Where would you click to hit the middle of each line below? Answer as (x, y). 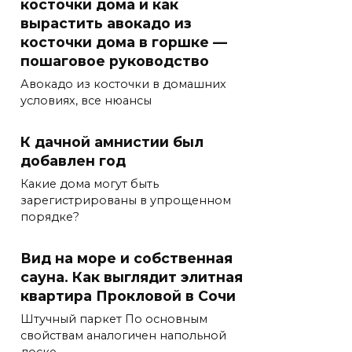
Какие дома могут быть (90, 183)
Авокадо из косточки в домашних (123, 84)
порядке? (50, 216)
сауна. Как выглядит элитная (132, 277)
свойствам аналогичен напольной (123, 335)
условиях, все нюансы (86, 100)
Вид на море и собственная (126, 258)
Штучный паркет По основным (114, 319)
